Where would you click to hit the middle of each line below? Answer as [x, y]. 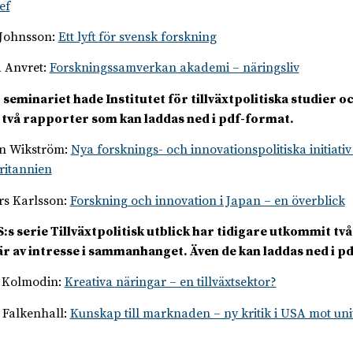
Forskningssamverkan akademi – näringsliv [174, 68]
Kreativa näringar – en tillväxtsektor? [170, 282]
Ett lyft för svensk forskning [137, 37]
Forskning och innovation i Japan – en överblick [207, 201]
